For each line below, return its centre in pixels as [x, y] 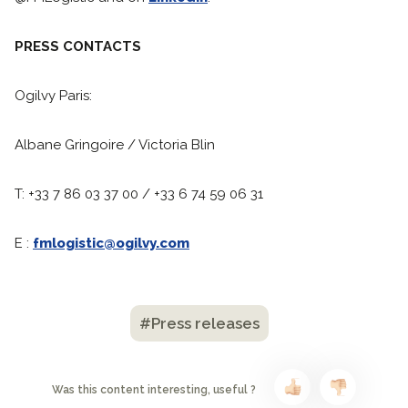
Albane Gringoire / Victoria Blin [115, 145]
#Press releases [199, 323]
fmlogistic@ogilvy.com [111, 243]
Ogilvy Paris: [53, 96]
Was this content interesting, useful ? [154, 389]
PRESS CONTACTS [78, 46]
